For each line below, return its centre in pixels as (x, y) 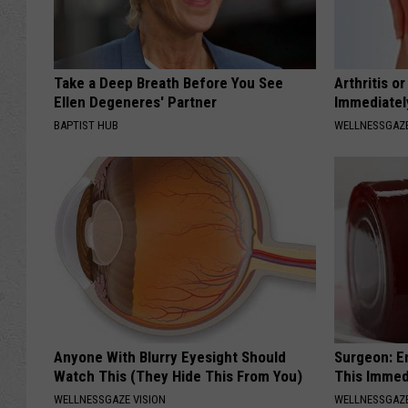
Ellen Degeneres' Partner (135, 102)
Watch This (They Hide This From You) (178, 377)
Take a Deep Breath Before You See (168, 83)
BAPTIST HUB (86, 126)
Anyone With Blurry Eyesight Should (170, 357)
